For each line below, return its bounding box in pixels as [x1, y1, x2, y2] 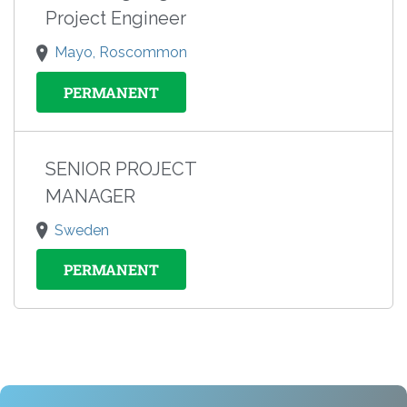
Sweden [55, 221, 109, 239]
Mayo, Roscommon [55, 44, 187, 62]
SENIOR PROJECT [45, 157, 196, 180]
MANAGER [45, 184, 135, 207]
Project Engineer [45, 7, 186, 30]
